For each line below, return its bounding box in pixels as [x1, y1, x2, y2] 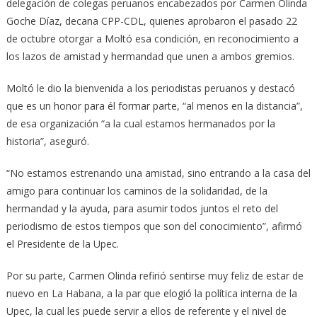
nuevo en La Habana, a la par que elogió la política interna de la [6, 287, 297, 301]
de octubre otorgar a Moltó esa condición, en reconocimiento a [6, 32, 299, 46]
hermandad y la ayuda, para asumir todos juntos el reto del [6, 202, 278, 216]
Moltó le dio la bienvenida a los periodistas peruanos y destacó [6, 81, 295, 96]
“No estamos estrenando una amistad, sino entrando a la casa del [6, 166, 311, 180]
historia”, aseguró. [6, 134, 89, 149]
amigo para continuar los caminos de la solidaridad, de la [6, 184, 267, 198]
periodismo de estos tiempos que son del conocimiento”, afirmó [6, 219, 302, 234]
